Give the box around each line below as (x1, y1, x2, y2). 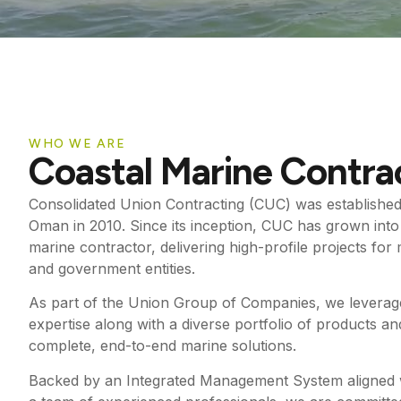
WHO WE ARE (29, 136, 125, 151)
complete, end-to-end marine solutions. (29, 337, 296, 355)
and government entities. (29, 260, 195, 277)
